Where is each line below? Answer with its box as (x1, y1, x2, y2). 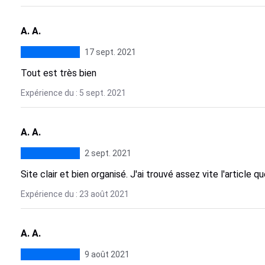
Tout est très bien (20, 67, 96, 79)
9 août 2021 (84, 250, 130, 259)
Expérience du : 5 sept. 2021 (20, 88, 126, 98)
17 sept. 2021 (84, 47, 136, 57)
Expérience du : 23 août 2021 (20, 189, 129, 199)
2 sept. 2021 (84, 148, 131, 158)
